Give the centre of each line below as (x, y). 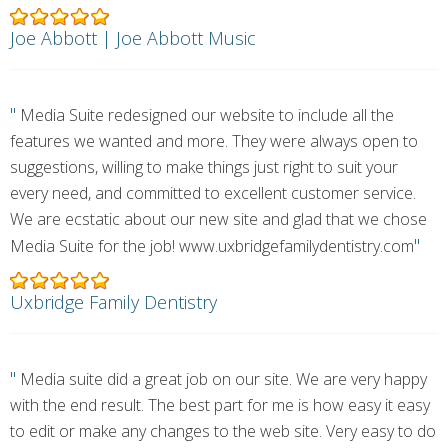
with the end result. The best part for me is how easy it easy (220, 405)
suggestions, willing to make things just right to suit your (204, 167)
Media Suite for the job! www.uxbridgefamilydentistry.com (212, 246)
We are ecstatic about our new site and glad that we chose (218, 219)
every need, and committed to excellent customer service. (213, 193)
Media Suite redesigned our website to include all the (205, 115)
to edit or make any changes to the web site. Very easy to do (223, 431)
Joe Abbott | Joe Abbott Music (133, 38)
